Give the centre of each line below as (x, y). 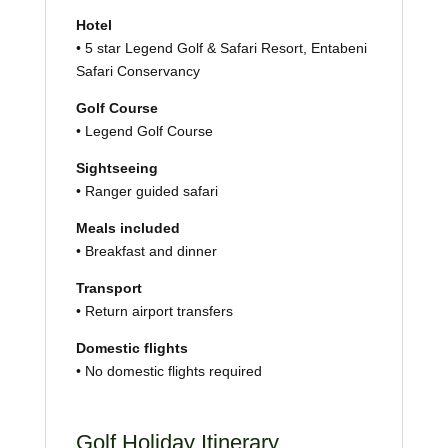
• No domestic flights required (168, 370)
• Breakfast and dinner (146, 250)
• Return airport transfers (154, 310)
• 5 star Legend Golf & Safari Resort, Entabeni (221, 47)
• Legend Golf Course (144, 130)
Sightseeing (116, 167)
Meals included (127, 227)
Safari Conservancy (137, 70)
